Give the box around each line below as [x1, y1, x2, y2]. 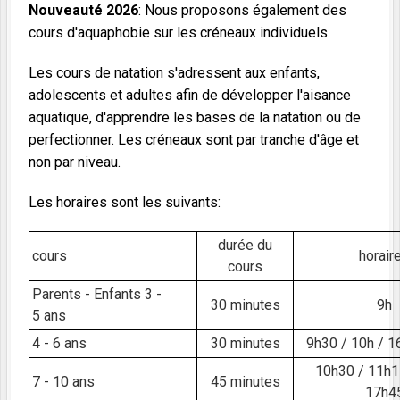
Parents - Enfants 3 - [32, 286, 162, 304]
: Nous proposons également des [138, 2, 346, 20]
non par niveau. [29, 154, 121, 171]
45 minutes [210, 373, 280, 391]
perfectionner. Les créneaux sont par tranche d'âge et [29, 131, 359, 149]
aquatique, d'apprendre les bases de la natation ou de [29, 109, 361, 127]
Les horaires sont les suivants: [29, 194, 221, 212]
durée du [218, 237, 272, 254]
